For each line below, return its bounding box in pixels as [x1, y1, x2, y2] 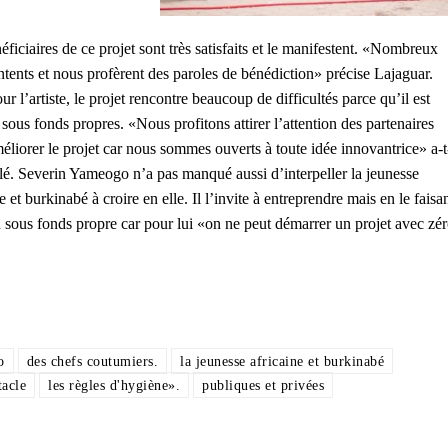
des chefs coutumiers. [26, 354, 158, 370]
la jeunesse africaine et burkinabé [180, 354, 384, 370]
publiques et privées [202, 378, 324, 394]
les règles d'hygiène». [48, 378, 180, 394]
